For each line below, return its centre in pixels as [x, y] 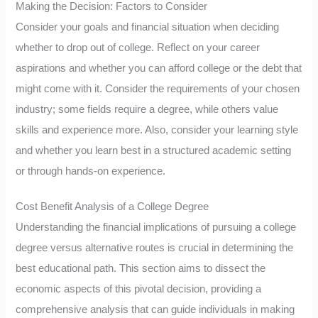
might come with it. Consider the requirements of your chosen [158, 88]
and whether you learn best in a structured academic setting [154, 150]
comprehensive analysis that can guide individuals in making [155, 310]
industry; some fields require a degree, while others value [147, 109]
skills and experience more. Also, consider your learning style [157, 130]
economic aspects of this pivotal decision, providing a [139, 289]
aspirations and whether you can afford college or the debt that [159, 68]
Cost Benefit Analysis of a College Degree [113, 207]
